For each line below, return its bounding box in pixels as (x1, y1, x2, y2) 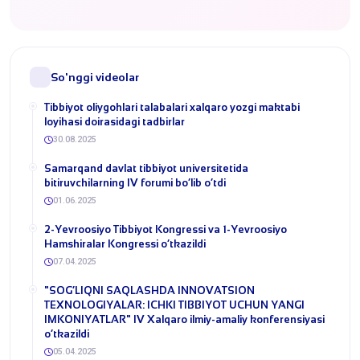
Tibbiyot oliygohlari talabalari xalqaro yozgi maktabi (44, 101, 300, 113)
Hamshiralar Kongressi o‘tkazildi (44, 238, 206, 250)
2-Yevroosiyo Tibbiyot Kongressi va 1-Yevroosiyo (44, 223, 287, 235)
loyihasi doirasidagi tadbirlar (44, 116, 185, 128)
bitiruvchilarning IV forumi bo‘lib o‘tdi (44, 177, 226, 189)
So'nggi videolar (51, 71, 139, 84)
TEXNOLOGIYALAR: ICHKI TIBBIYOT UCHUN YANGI (44, 299, 305, 311)
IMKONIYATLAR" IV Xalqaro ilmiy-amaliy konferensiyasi (44, 313, 325, 325)
